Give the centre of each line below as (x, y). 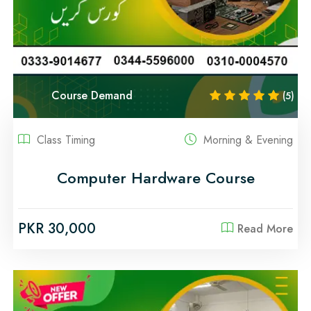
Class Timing (64, 140)
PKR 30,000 (57, 228)
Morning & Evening (246, 140)
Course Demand (92, 96)
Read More (265, 228)
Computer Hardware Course (155, 177)
